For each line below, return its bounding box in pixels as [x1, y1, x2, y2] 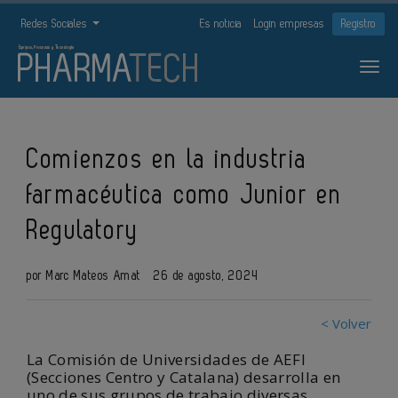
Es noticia [200, 18, 242, 29]
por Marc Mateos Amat [27, 269, 141, 283]
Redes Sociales [21, 18, 91, 29]
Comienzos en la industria [27, 147, 308, 172]
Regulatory [27, 219, 139, 243]
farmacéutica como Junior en [27, 183, 343, 208]
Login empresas [254, 18, 324, 29]
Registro [341, 18, 376, 29]
